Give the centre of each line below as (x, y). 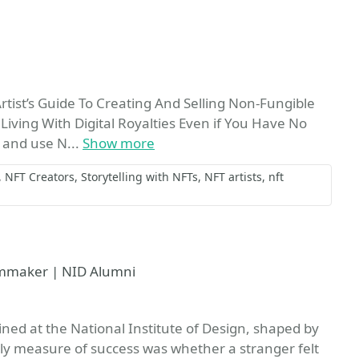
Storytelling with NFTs (139, 177)
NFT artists (233, 177)
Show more (119, 143)
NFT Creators (40, 177)
